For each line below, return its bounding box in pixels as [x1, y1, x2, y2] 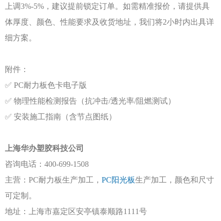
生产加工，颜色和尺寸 [135, 176, 214, 184]
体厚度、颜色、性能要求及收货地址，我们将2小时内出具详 [5, 18, 214, 26]
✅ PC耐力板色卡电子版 [5, 81, 87, 89]
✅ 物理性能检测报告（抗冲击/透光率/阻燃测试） [5, 97, 176, 105]
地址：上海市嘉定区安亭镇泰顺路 [5, 207, 123, 216]
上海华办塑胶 [5, 144, 52, 152]
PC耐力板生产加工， [29, 176, 102, 184]
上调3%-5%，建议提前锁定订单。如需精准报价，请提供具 [5, 2, 210, 10]
